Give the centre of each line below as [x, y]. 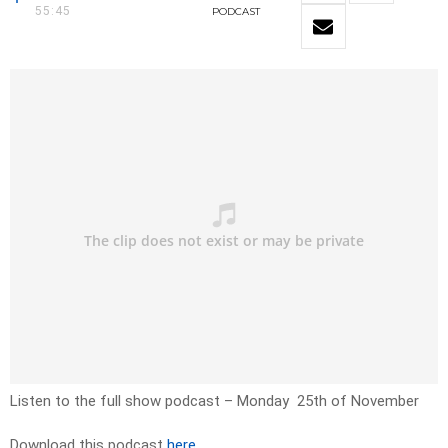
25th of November [356, 401]
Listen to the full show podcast [117, 401]
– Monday [258, 401]
